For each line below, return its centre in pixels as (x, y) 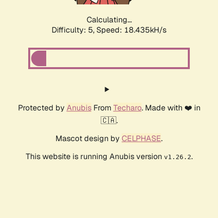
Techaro (127, 108)
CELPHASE (141, 139)
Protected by (42, 108)
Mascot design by (89, 139)
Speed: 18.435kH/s (131, 30)
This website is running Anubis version (95, 157)
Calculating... (109, 20)
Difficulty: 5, (74, 30)
